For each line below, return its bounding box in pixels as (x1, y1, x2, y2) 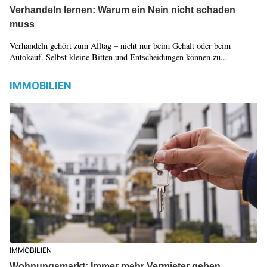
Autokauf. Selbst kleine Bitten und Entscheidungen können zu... (9, 51, 228, 63)
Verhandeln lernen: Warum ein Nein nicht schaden (9, 5, 235, 15)
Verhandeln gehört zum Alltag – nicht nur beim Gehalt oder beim (9, 40, 231, 51)
